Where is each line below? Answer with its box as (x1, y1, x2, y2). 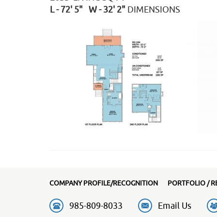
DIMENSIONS (127, 4, 180, 15)
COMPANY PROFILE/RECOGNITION (49, 179, 158, 187)
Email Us (158, 200, 191, 211)
